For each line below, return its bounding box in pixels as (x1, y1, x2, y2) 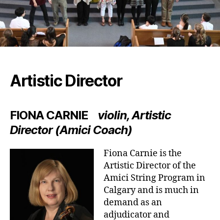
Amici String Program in (104, 172, 205, 184)
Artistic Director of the (104, 160, 196, 171)
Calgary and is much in (104, 184, 199, 196)
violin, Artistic (98, 108, 171, 122)
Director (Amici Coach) (10, 122, 133, 137)
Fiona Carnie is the (104, 147, 182, 159)
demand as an (104, 196, 162, 208)
